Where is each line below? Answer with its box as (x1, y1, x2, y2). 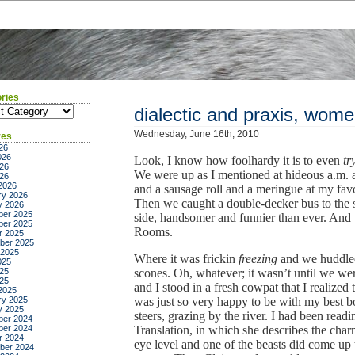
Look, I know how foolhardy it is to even (134, 154, 343, 167)
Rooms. (134, 225, 173, 239)
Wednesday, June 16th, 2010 (134, 128, 259, 139)
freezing (239, 252, 277, 265)
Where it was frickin (134, 252, 239, 265)
